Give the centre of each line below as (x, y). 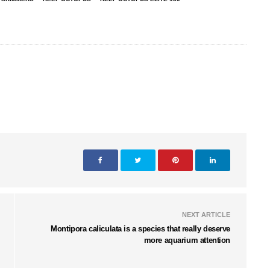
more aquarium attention (187, 240)
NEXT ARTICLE (206, 215)
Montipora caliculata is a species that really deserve (140, 229)
